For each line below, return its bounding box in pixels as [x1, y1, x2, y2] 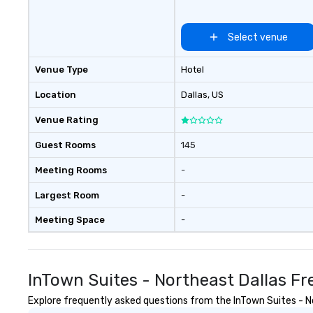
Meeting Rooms [35, 165, 107, 175]
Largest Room [35, 190, 99, 201]
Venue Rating [35, 115, 99, 125]
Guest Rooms [35, 140, 96, 150]
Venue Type [35, 64, 88, 75]
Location [35, 89, 76, 100]
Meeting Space [35, 214, 105, 225]
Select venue [227, 31, 288, 43]
